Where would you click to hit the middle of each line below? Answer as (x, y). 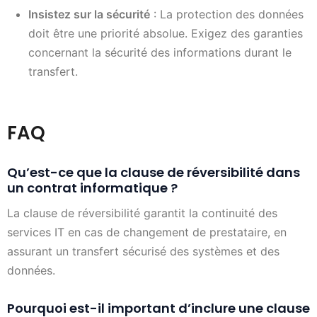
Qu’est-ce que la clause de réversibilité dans (154, 173)
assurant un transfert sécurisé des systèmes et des (143, 251)
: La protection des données (227, 15)
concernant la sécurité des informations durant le (160, 53)
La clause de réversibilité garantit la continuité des (142, 213)
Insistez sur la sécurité (89, 15)
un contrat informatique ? (92, 188)
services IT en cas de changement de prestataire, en (147, 232)
